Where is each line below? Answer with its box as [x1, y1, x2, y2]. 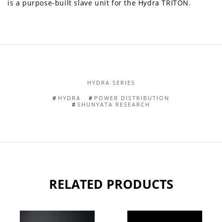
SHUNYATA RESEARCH [77, 101, 150, 109]
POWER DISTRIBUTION [94, 94, 169, 102]
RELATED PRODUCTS [49, 175, 173, 193]
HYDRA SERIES [87, 79, 135, 87]
